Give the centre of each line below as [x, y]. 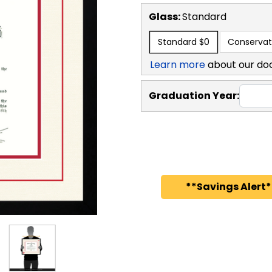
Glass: [165, 16]
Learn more [178, 64]
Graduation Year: [194, 95]
